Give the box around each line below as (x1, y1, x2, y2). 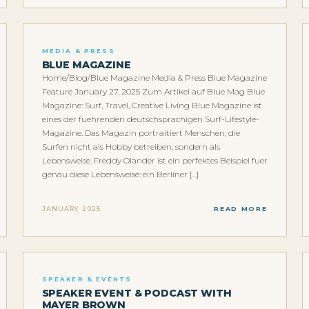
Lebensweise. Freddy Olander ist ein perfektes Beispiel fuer (41, 155, 268, 166)
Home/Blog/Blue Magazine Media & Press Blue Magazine (41, 72, 267, 83)
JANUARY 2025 (41, 204, 101, 212)
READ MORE (214, 204, 268, 212)
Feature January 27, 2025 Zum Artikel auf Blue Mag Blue (41, 86, 265, 97)
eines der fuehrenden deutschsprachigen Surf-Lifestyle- (41, 114, 259, 125)
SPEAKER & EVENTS (41, 276, 132, 283)
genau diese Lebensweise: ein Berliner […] (41, 169, 199, 180)
